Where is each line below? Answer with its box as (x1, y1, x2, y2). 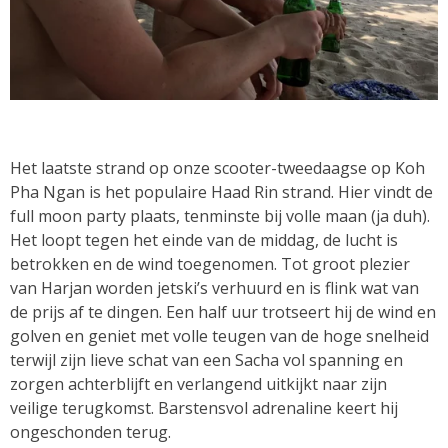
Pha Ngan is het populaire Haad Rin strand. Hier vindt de (10, 180, 433, 203)
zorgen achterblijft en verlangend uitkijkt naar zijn (10, 372, 387, 395)
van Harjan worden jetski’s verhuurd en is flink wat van (10, 276, 419, 299)
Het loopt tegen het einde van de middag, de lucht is (10, 228, 398, 251)
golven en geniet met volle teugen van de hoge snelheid (10, 324, 429, 347)
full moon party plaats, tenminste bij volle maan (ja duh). (10, 204, 430, 227)
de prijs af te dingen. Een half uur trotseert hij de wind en (10, 300, 436, 323)
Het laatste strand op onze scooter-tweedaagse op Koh (10, 156, 425, 179)
